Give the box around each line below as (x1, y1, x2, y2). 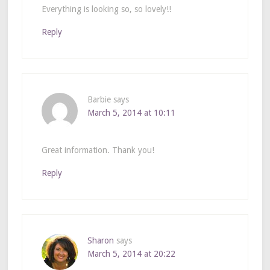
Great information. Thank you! (41, 145, 154, 155)
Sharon (87, 235, 114, 245)
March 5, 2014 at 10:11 (87, 107, 175, 118)
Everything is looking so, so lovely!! (41, 4, 171, 14)
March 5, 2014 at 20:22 (87, 248, 175, 259)
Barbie (87, 94, 111, 104)
